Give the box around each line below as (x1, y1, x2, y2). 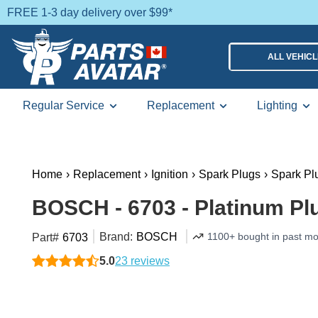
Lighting (256, 99, 297, 111)
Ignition (151, 168, 188, 180)
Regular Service (22, 99, 104, 111)
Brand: (99, 231, 133, 243)
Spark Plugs (199, 168, 261, 180)
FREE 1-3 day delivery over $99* (7, 6, 172, 18)
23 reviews (115, 255, 170, 267)
